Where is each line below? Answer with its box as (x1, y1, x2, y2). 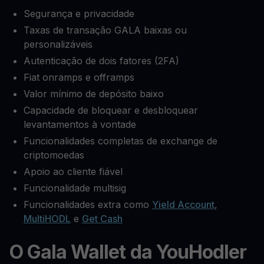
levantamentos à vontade (24, 118, 136, 131)
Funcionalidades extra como (24, 199, 152, 211)
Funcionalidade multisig (24, 182, 126, 194)
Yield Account (152, 199, 214, 211)
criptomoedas (24, 149, 84, 161)
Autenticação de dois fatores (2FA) (24, 55, 179, 67)
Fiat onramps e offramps (24, 71, 134, 84)
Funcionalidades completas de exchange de (24, 135, 217, 147)
